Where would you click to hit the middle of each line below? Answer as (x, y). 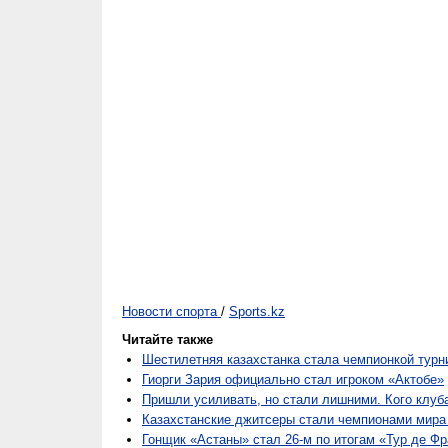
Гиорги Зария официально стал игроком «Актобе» (293, 379)
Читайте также (167, 339)
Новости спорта (169, 311)
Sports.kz (257, 311)
